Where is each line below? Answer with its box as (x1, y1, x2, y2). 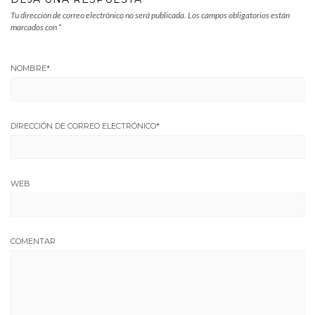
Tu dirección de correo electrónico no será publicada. (11, 9, 186, 20)
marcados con (11, 21, 58, 32)
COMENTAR (11, 236, 56, 246)
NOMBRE (11, 63, 46, 73)
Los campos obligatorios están (188, 9, 290, 20)
